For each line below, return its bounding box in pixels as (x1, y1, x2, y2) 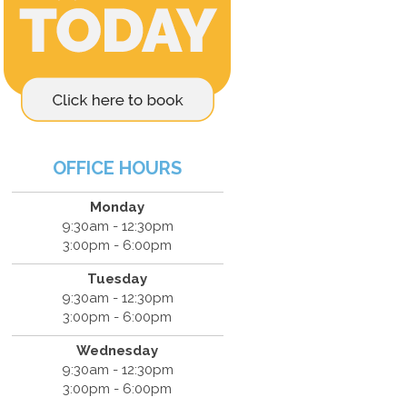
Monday (90, 198, 145, 215)
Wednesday (76, 342, 159, 359)
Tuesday (87, 270, 148, 287)
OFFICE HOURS (53, 156, 183, 179)
